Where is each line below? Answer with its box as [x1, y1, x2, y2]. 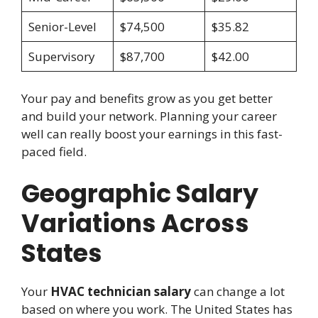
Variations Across [21, 205, 249, 241]
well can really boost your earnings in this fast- [21, 126, 283, 143]
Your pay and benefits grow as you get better [21, 90, 273, 107]
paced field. [21, 143, 87, 160]
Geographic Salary [21, 175, 258, 211]
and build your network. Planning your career [21, 108, 277, 125]
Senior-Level [28, 18, 97, 35]
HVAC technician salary [50, 283, 191, 300]
